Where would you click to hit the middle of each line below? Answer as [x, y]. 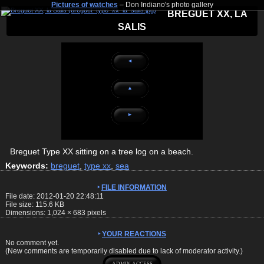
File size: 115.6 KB [35, 204]
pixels [96, 212]
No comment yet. [32, 242]
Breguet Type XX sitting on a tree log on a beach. [102, 151]
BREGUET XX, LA [208, 14]
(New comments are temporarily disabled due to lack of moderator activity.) [124, 251]
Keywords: [27, 165]
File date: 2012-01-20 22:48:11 [55, 196]
